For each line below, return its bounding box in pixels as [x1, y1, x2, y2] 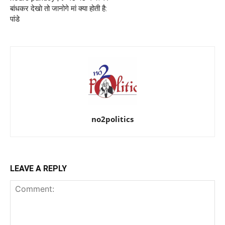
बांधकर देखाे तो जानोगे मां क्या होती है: [10, 4, 107, 13]
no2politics [91, 114, 134, 124]
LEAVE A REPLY [10, 164, 67, 173]
